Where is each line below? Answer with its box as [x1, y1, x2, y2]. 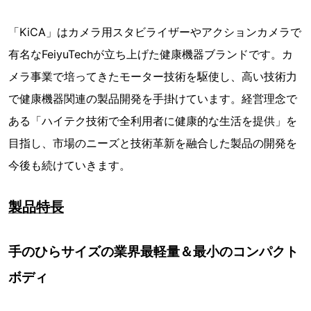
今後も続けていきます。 [8, 158, 131, 173]
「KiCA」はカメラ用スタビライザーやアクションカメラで [8, 25, 301, 40]
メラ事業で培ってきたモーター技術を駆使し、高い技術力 [8, 69, 297, 84]
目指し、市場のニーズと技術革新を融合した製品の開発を [8, 136, 297, 151]
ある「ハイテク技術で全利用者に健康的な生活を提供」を [8, 114, 297, 128]
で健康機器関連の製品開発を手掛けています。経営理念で [8, 92, 297, 106]
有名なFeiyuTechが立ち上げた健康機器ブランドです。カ [8, 47, 293, 62]
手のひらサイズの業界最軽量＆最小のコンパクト [8, 244, 299, 260]
